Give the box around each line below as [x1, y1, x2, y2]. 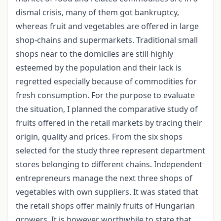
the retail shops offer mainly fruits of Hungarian [16, 200, 195, 212]
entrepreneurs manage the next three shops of [16, 173, 192, 184]
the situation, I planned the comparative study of [16, 104, 198, 115]
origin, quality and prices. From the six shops [16, 131, 183, 143]
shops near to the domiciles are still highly [16, 48, 173, 60]
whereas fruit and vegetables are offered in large [16, 21, 199, 32]
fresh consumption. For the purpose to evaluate [16, 90, 195, 101]
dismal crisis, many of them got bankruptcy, [16, 7, 179, 18]
